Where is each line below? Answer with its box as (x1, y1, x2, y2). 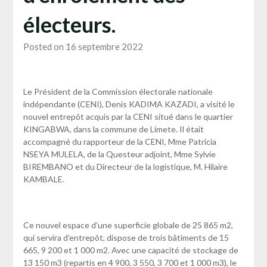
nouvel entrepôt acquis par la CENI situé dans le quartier (23, 111, 233, 122)
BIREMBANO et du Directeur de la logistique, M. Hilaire (23, 162, 228, 172)
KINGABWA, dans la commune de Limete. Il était (23, 124, 204, 135)
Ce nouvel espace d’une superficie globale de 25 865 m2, (23, 220, 233, 231)
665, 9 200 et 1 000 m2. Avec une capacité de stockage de (23, 245, 238, 256)
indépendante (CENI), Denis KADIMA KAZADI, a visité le (23, 99, 235, 110)
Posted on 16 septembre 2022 (23, 41, 143, 52)
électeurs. (23, 11, 116, 38)
